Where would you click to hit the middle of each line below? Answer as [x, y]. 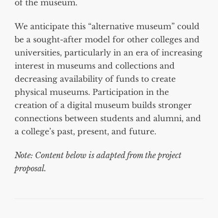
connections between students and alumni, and [108, 118]
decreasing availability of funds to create [95, 79]
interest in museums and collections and [95, 65]
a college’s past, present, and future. [85, 131]
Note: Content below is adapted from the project [98, 155]
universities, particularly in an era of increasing [109, 52]
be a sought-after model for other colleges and [107, 39]
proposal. [30, 169]
